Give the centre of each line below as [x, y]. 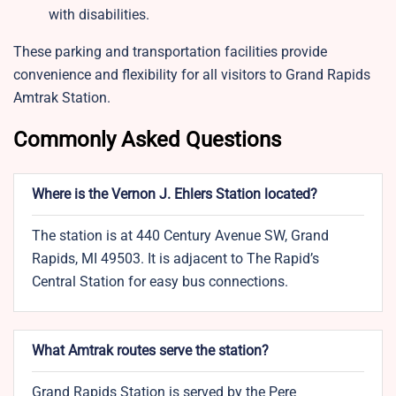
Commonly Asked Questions [150, 140]
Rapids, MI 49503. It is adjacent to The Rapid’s [175, 259]
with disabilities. [99, 15]
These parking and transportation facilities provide [170, 52]
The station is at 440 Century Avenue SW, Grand [180, 236]
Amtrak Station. [62, 98]
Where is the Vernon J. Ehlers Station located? [175, 194]
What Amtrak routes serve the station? [150, 351]
